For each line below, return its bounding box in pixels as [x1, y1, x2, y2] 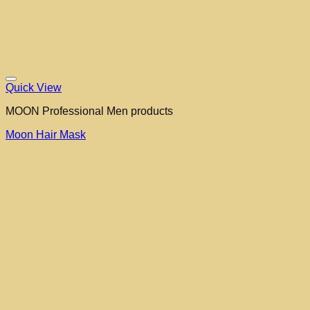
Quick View [6, 82, 62, 94]
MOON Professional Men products [6, 105, 173, 118]
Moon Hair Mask [6, 129, 86, 141]
